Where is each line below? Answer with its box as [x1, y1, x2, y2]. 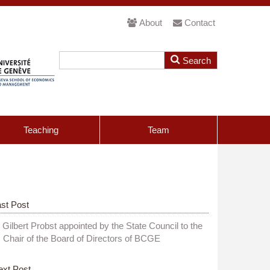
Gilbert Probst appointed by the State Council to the [2, 221, 202, 231]
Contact [184, 17, 215, 28]
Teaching [24, 125, 58, 135]
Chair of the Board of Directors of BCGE [3, 233, 161, 243]
